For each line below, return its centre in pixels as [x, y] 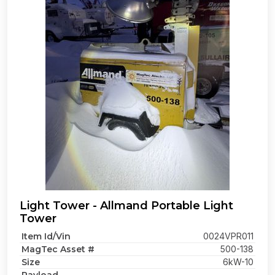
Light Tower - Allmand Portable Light [126, 206]
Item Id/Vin [46, 236]
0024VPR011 [228, 236]
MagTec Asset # [58, 249]
